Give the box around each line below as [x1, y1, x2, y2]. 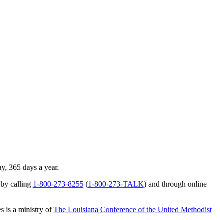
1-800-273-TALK [87, 180, 144, 189]
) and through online [143, 180, 207, 189]
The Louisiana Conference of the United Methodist [54, 205, 212, 214]
